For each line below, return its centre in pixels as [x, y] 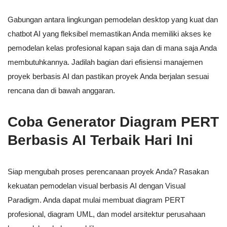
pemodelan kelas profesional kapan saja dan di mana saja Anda [112, 48]
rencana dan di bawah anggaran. [61, 91]
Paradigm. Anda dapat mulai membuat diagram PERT [96, 200]
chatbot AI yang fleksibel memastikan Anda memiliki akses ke [109, 34]
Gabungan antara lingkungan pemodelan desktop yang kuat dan [113, 20]
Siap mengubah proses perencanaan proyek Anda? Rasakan [108, 172]
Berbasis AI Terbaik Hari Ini [100, 140]
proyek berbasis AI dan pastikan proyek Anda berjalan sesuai [108, 77]
